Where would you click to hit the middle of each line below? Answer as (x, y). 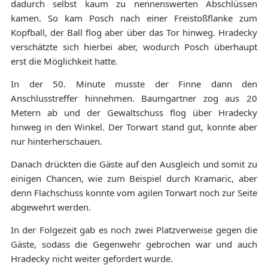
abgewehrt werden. (51, 207)
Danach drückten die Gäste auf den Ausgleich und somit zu (134, 164)
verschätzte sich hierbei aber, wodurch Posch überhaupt (134, 47)
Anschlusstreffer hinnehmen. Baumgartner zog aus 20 (134, 98)
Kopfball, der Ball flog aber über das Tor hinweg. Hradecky (134, 33)
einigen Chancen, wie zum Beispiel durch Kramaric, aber (134, 179)
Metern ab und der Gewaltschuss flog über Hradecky (134, 113)
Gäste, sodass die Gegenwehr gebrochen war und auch (134, 244)
